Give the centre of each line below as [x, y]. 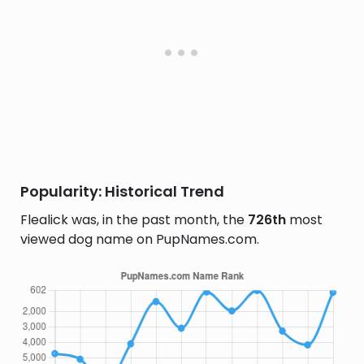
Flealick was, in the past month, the [134, 220]
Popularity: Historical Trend [122, 191]
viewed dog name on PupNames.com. [140, 239]
